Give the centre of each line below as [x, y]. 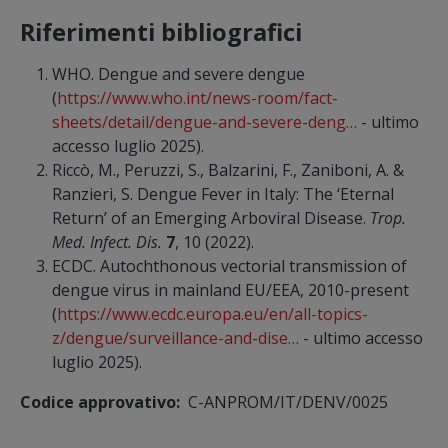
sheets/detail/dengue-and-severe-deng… [204, 121]
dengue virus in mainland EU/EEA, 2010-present [230, 289]
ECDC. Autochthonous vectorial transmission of [229, 265]
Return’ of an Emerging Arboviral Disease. [211, 217]
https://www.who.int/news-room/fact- [197, 97]
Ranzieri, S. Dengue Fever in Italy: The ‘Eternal [223, 193]
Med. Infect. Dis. [107, 241]
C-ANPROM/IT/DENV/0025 [288, 401]
